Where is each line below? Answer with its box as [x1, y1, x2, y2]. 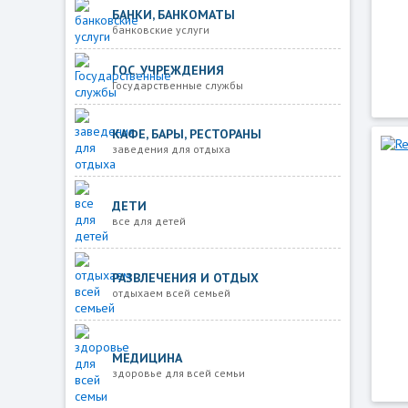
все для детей [111, 213, 186, 228]
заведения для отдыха [111, 141, 230, 156]
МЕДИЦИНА [111, 349, 182, 366]
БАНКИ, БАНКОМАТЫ [111, 5, 235, 23]
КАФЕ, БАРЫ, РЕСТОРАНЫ [111, 125, 261, 142]
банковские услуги [111, 22, 209, 36]
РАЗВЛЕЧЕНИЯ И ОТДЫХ [111, 269, 259, 286]
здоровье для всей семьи [111, 365, 245, 380]
